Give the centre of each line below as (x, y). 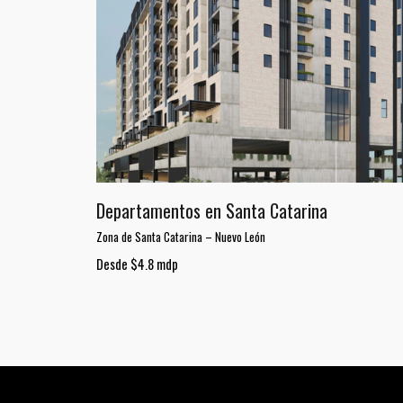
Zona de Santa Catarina (150, 236)
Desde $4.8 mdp (138, 264)
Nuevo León (241, 236)
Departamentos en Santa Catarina (212, 210)
